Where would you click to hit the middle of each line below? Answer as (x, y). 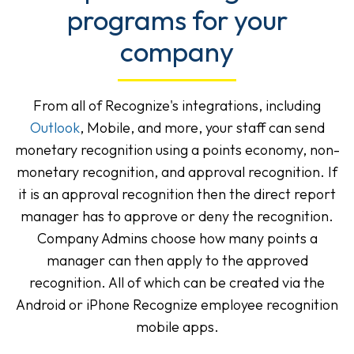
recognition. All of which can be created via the (177, 283)
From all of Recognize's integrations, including (177, 106)
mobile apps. (177, 327)
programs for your (177, 20)
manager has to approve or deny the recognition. (177, 217)
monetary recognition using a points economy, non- (177, 150)
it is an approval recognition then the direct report (177, 194)
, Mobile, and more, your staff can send (202, 128)
